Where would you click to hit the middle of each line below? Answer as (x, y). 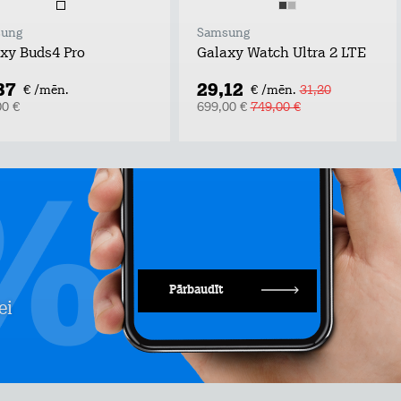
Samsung (223, 34)
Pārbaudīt (196, 290)
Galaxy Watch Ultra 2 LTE (281, 54)
